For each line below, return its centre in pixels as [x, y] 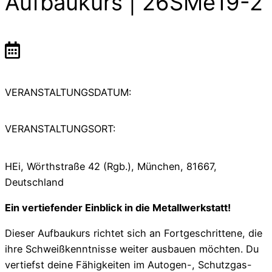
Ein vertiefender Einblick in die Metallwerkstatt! [118, 208]
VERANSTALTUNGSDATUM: [68, 92]
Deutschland [34, 182]
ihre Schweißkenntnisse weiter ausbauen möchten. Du [132, 249]
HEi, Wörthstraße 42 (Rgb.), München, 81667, [111, 166]
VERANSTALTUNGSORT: [60, 128]
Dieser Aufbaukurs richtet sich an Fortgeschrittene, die [134, 233]
